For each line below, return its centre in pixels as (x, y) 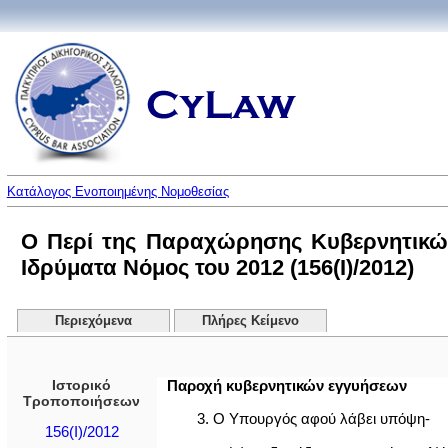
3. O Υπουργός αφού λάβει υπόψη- (313, 419)
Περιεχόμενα (93, 321)
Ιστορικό (82, 385)
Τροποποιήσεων (82, 401)
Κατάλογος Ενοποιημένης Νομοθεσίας (117, 191)
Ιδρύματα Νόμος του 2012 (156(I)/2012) (217, 267)
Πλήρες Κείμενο (250, 321)
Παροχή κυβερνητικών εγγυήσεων (286, 385)
